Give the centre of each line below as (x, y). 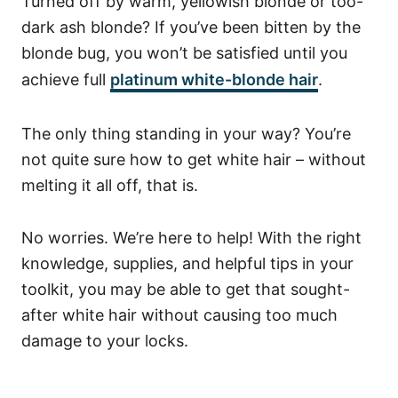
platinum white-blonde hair (214, 80)
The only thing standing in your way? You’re (186, 134)
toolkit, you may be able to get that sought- (186, 289)
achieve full (66, 80)
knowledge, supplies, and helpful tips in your (187, 263)
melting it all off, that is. (112, 185)
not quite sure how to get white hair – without (194, 159)
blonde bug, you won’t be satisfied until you (184, 53)
